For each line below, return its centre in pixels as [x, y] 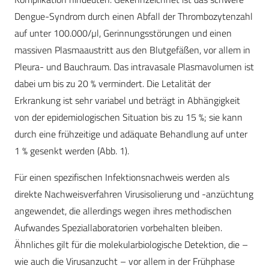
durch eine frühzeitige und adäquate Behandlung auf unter [131, 134]
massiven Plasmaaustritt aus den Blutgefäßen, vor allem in [132, 50]
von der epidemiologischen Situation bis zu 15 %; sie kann [128, 117]
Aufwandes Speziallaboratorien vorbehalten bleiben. [118, 228]
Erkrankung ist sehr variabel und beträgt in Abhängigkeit [127, 101]
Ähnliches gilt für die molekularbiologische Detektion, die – [131, 245]
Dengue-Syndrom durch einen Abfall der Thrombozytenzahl [134, 17]
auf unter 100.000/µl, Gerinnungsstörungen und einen [123, 33]
